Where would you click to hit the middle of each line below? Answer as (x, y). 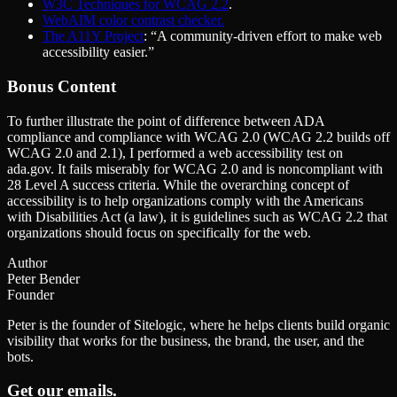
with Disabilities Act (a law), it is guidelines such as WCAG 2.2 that (197, 216)
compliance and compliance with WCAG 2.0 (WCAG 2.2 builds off (198, 136)
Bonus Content (62, 87)
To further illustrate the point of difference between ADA (166, 121)
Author (27, 262)
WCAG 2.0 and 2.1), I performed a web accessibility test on (175, 152)
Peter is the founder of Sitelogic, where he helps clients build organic (198, 324)
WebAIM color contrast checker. (133, 20)
